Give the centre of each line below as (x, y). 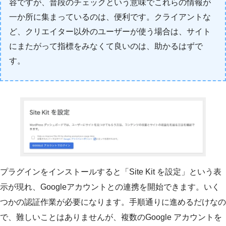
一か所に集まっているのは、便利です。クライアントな (110, 17)
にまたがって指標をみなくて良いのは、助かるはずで (106, 46)
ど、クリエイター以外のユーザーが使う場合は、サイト (110, 31)
